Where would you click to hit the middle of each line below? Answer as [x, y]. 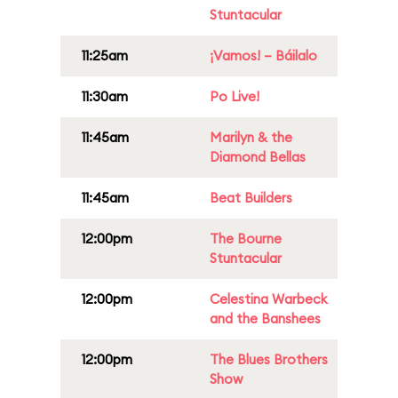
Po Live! [235, 96]
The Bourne [246, 239]
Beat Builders [251, 198]
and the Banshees [265, 318]
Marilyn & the [251, 137]
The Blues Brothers [269, 359]
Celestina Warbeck [269, 299]
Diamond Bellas [258, 157]
